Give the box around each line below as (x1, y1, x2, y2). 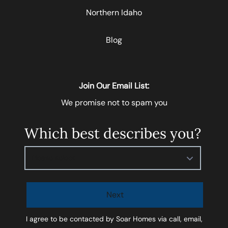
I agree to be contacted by (25, 214, 116, 224)
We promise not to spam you (61, 97, 167, 108)
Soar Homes (116, 214, 156, 224)
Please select (32, 153, 75, 163)
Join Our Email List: (79, 80, 149, 92)
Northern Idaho (86, 7, 142, 18)
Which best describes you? (24, 124, 201, 143)
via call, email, (155, 214, 203, 224)
